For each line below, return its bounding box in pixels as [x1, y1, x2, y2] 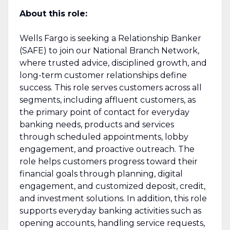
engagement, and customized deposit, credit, [19, 181, 205, 191]
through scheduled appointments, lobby [19, 131, 188, 142]
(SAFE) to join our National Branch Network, [19, 45, 199, 55]
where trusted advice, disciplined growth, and [19, 57, 207, 68]
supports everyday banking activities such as [19, 205, 201, 216]
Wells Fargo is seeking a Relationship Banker [19, 33, 201, 43]
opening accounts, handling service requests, [19, 218, 205, 228]
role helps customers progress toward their [19, 156, 198, 166]
